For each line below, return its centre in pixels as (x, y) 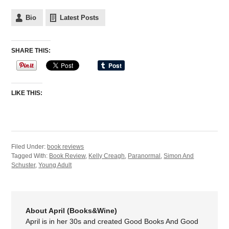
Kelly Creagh (107, 156)
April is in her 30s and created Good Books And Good (112, 222)
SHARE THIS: (31, 51)
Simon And (179, 156)
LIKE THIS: (27, 93)
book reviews (66, 147)
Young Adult (55, 165)
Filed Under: (29, 147)
